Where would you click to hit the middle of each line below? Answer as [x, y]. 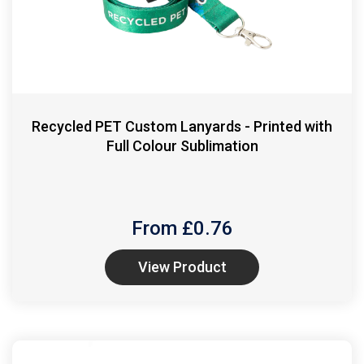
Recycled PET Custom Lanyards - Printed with [182, 126]
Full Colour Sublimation [182, 145]
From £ [165, 228]
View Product [182, 266]
